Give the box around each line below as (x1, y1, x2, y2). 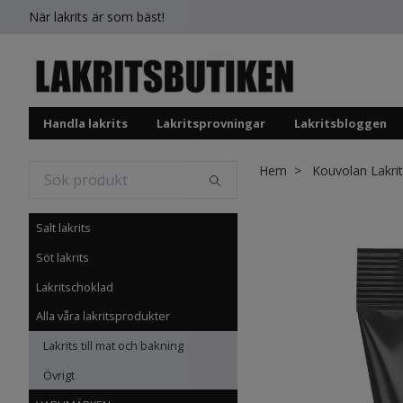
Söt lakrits (36, 248, 89, 265)
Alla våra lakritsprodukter (36, 308, 170, 325)
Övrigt (43, 367, 75, 384)
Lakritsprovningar (157, 115, 265, 132)
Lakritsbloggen (294, 115, 387, 132)
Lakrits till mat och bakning (43, 337, 184, 354)
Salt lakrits (36, 219, 91, 237)
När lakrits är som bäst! (29, 8, 165, 25)
